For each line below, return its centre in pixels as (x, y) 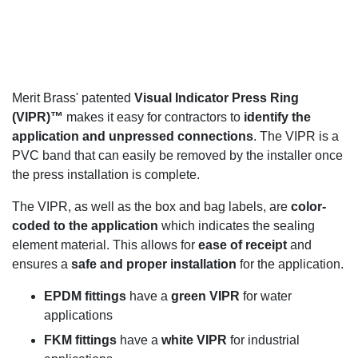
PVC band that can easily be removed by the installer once (177, 155)
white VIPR (196, 340)
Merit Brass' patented (73, 97)
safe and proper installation (154, 264)
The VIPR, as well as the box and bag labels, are (151, 206)
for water (266, 296)
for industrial (265, 340)
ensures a (42, 264)
